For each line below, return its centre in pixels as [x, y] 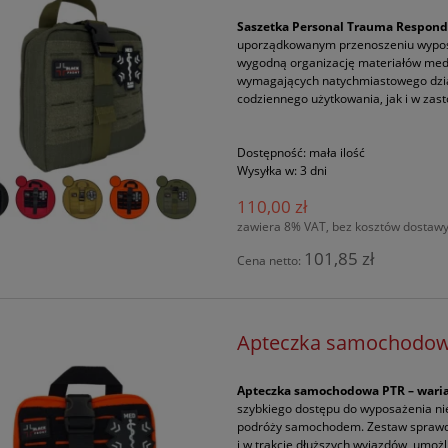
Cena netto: [271, 260]
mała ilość [337, 152]
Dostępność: [272, 152]
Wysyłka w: [267, 170]
